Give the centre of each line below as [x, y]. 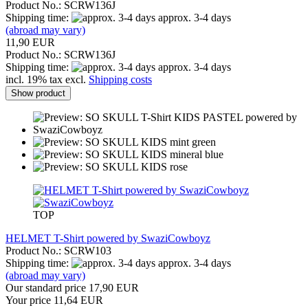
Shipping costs [120, 79]
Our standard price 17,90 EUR [72, 287]
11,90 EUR [30, 42]
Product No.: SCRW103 [58, 250]
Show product [38, 93]
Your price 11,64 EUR [54, 300]
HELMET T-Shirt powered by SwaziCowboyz [108, 238]
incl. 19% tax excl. [47, 79]
